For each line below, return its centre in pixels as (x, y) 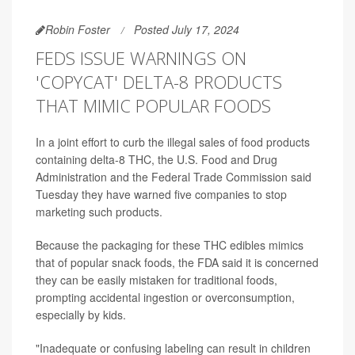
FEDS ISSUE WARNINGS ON (141, 57)
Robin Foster (78, 29)
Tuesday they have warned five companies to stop (161, 194)
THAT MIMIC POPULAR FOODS (153, 105)
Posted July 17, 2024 (187, 29)
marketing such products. (99, 211)
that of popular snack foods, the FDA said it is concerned (177, 262)
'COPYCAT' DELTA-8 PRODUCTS (159, 81)
